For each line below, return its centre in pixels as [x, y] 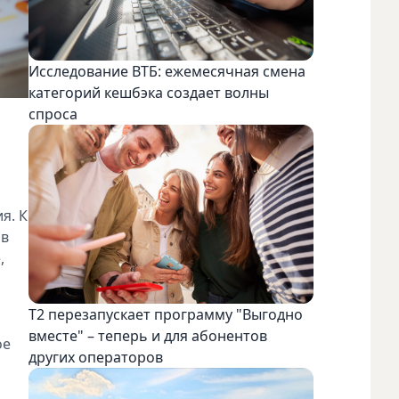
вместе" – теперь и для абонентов [148, 336]
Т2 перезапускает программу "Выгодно [166, 315]
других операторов [96, 358]
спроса [55, 114]
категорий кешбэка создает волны [149, 92]
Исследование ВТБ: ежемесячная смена [167, 71]
